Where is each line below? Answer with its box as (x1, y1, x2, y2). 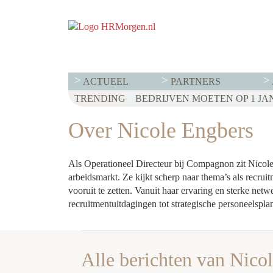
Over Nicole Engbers (68, 118, 253, 143)
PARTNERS (170, 76, 221, 87)
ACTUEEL (82, 76, 129, 87)
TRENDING (74, 93, 126, 104)
